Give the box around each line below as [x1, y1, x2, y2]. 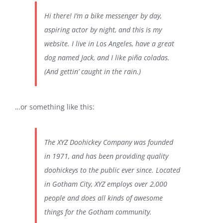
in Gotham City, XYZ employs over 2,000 [44, 179, 167, 189]
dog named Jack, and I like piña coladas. [44, 53, 170, 62]
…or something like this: [15, 102, 95, 111]
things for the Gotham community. [44, 207, 152, 217]
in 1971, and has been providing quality [44, 151, 168, 161]
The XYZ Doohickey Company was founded [44, 137, 173, 147]
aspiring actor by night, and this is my [44, 25, 162, 34]
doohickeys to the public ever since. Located [44, 165, 180, 175]
